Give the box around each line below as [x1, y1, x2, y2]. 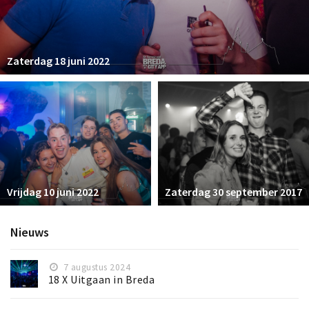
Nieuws [10, 224, 49, 241]
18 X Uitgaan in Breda [48, 273, 155, 287]
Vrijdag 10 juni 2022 [7, 185, 99, 199]
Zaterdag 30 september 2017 [165, 185, 302, 199]
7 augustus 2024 [61, 261, 131, 274]
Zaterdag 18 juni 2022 [7, 53, 110, 68]
